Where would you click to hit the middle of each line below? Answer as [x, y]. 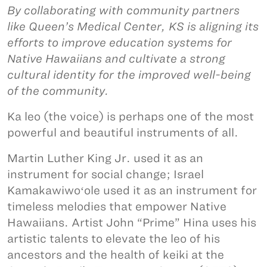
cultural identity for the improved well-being [129, 74]
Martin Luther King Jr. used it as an [105, 158]
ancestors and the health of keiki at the [116, 254]
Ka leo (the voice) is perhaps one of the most [131, 116]
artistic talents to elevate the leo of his [114, 238]
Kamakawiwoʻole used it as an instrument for [132, 190]
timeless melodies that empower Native [117, 206]
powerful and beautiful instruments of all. [123, 132]
